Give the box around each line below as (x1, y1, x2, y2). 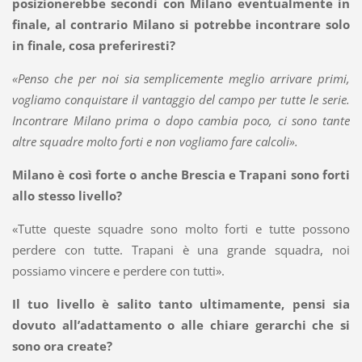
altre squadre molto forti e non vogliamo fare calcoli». (11, 133, 298, 150)
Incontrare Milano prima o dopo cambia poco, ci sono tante (11, 112, 351, 129)
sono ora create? (11, 338, 116, 355)
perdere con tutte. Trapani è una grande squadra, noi (11, 242, 351, 259)
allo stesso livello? (11, 187, 122, 204)
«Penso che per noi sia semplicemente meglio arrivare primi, (11, 70, 351, 87)
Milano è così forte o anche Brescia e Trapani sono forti (11, 166, 351, 183)
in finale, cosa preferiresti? (11, 37, 179, 54)
